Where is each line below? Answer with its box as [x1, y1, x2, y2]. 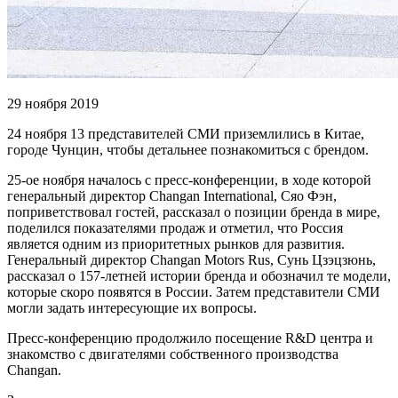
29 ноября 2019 [7, 95, 99, 111]
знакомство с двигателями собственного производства [7, 346, 338, 362]
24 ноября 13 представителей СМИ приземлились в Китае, [7, 125, 364, 141]
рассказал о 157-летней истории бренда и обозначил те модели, [7, 267, 391, 283]
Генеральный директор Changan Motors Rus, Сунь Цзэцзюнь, [7, 251, 376, 267]
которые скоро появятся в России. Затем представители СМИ [7, 283, 380, 299]
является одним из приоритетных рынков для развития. [7, 235, 345, 251]
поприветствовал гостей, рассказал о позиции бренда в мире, [7, 203, 380, 219]
